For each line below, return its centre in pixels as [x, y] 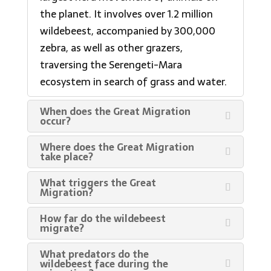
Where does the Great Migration [117, 147]
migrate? [62, 228]
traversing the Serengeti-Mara [111, 65]
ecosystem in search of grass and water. [133, 82]
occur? [55, 121]
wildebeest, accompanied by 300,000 [127, 31]
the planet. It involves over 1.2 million [126, 14]
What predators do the [94, 254]
